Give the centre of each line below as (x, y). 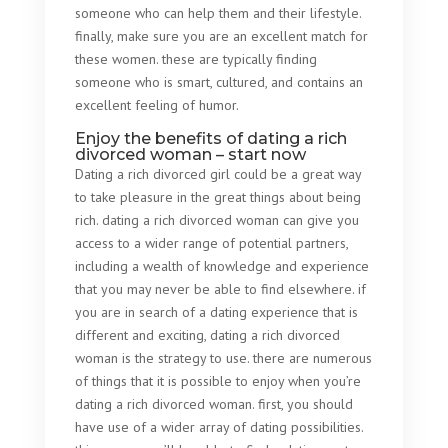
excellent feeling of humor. (156, 105)
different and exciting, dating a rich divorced (207, 335)
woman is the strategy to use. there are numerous (223, 358)
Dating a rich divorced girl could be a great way (217, 174)
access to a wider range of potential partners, (211, 243)
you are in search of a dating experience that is (216, 312)
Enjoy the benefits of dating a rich (210, 138)
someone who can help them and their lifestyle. (217, 13)
